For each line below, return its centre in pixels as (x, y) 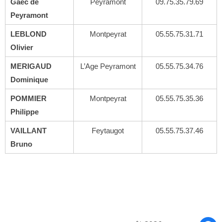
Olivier (22, 47)
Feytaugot (108, 131)
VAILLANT (28, 131)
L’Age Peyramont (108, 66)
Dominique (29, 80)
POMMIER (28, 98)
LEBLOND (28, 34)
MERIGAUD (31, 66)
